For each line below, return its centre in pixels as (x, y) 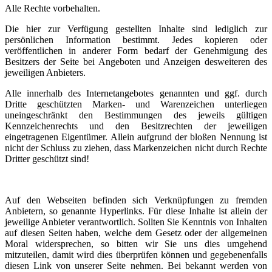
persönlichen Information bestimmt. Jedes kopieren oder (136, 39)
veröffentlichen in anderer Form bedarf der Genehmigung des (136, 50)
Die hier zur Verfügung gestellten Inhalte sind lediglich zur (136, 29)
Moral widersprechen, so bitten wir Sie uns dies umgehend (136, 243)
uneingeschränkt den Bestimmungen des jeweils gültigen (136, 115)
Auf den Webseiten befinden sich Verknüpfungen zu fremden (136, 200)
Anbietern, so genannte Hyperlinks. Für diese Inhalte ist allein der (136, 211)
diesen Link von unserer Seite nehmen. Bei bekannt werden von (136, 265)
